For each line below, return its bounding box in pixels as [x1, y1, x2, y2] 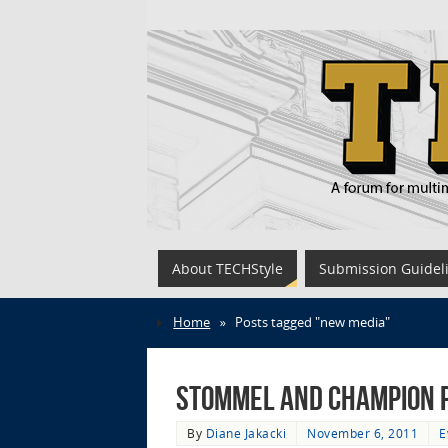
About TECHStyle [172, 259, 283, 278]
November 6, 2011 [307, 425, 418, 441]
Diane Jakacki [205, 425, 286, 441]
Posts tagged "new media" [234, 314, 390, 331]
